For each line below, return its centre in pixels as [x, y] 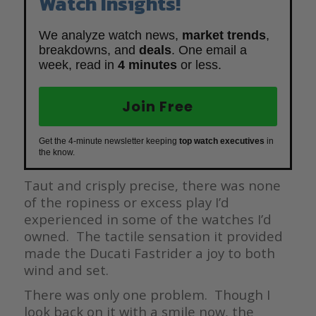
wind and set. [66, 269]
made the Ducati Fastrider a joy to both [149, 253]
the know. [56, 152]
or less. [199, 65]
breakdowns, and [89, 50]
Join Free [158, 106]
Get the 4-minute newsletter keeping [109, 141]
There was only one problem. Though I [147, 294]
